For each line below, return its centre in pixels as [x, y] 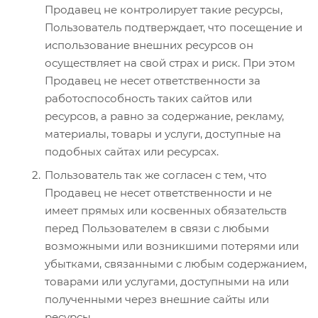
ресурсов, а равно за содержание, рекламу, [164, 116]
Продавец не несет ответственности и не [158, 192]
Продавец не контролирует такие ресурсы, [164, 9]
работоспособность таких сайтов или [148, 98]
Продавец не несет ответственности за [153, 80]
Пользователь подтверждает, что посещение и [174, 27]
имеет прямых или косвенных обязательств [166, 210]
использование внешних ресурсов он [149, 45]
